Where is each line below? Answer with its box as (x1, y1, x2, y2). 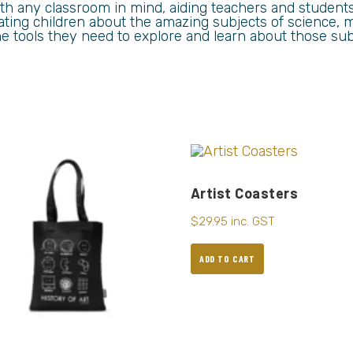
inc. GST (230, 214, 275, 229)
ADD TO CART (199, 253, 256, 265)
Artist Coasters (190, 184, 299, 202)
